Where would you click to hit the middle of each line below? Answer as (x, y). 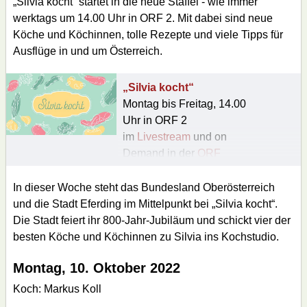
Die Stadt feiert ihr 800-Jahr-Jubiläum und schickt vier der (152, 220)
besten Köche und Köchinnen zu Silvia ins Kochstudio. (146, 236)
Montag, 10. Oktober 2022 (97, 268)
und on (208, 136)
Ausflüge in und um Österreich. (88, 51)
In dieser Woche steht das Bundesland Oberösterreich (144, 187)
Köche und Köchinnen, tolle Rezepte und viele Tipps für (148, 34)
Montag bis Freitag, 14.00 (184, 103)
